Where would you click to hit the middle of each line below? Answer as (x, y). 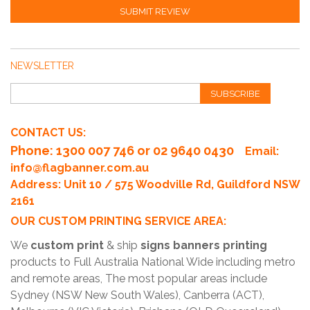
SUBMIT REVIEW (155, 11)
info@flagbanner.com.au (80, 168)
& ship (122, 245)
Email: (262, 151)
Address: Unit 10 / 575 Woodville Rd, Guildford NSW (155, 184)
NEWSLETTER (42, 66)
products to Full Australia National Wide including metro (153, 262)
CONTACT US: (48, 133)
